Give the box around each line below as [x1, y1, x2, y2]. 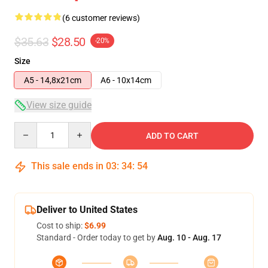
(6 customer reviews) [62, 13, 140, 23]
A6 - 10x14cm [100, 75, 151, 85]
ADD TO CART [146, 131, 199, 141]
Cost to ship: [36, 221, 84, 230]
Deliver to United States [36, 204, 138, 215]
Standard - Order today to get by [36, 233, 157, 242]
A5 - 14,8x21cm [24, 75, 81, 85]
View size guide [26, 99, 92, 111]
